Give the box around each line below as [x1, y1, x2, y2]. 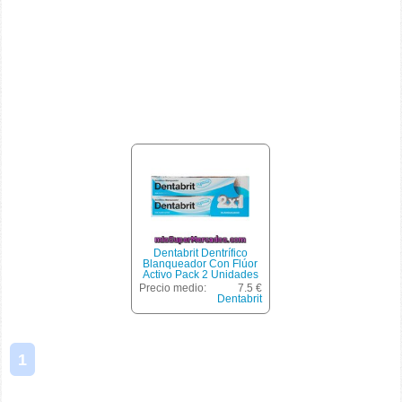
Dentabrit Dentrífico [153, 247, 248, 259]
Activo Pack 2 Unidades [142, 268, 258, 281]
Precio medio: [138, 282, 206, 294]
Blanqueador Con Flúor [143, 258, 258, 270]
